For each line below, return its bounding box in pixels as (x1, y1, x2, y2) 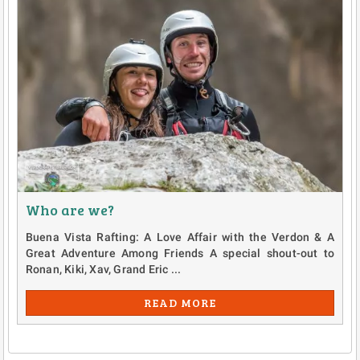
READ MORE (144, 294, 216, 310)
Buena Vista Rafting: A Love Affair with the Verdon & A (25, 230, 335, 243)
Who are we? (25, 199, 114, 219)
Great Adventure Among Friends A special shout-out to (25, 246, 335, 260)
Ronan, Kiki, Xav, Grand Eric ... (25, 262, 182, 276)
